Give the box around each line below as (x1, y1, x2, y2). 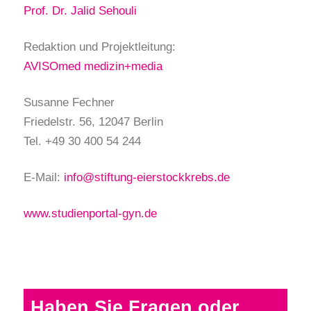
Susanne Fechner (24, 96, 115, 110)
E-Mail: (24, 171, 60, 185)
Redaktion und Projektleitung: (24, 40, 176, 54)
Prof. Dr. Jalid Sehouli (24, 4, 137, 18)
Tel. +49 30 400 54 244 (24, 135, 141, 149)
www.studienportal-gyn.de (24, 207, 157, 221)
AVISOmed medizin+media (24, 60, 162, 74)
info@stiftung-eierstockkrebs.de (60, 171, 230, 185)
